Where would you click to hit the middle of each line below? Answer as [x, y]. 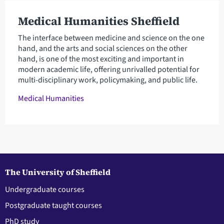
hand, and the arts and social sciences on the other [102, 48]
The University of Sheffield [58, 172]
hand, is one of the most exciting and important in [101, 59]
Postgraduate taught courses [53, 205]
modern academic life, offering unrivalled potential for [108, 69]
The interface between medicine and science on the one [111, 38]
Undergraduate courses [45, 189]
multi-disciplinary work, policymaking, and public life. [107, 80]
